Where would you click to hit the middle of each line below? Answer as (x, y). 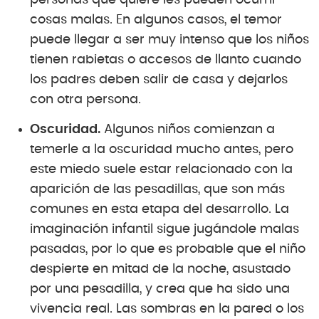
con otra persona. (85, 99)
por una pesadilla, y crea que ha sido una (160, 289)
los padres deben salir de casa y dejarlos (159, 79)
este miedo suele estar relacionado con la (161, 169)
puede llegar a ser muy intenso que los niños (169, 40)
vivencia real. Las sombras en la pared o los (167, 309)
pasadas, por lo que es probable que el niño (168, 249)
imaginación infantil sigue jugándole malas (164, 229)
